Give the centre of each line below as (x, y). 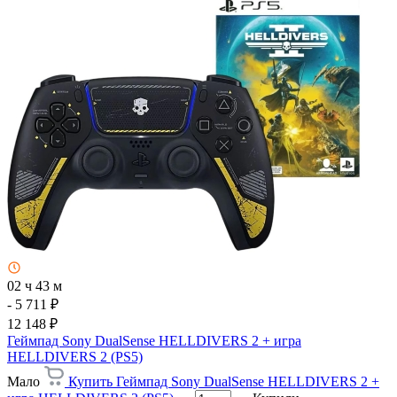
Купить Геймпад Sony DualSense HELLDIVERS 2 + (224, 381)
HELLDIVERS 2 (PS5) (75, 356)
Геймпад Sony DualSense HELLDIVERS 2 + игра (154, 340)
